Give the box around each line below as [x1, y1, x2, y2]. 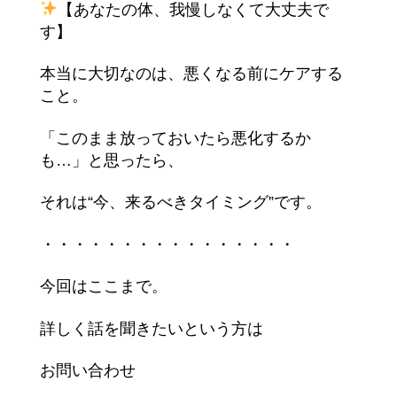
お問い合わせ [39, 362, 136, 380]
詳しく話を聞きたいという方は [39, 319, 263, 338]
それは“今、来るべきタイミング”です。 [39, 193, 322, 212]
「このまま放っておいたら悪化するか [39, 128, 311, 147]
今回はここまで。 [39, 277, 167, 296]
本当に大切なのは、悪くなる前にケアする [39, 65, 343, 83]
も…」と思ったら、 [39, 151, 183, 169]
